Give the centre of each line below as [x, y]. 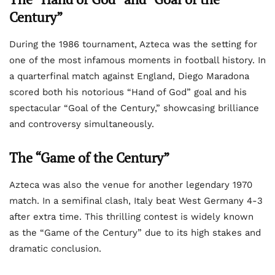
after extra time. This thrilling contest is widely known [131, 217]
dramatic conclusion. [55, 249]
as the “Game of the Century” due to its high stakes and [135, 233]
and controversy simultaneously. [82, 124]
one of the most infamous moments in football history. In [137, 60]
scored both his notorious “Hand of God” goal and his [128, 92]
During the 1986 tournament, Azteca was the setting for [133, 45]
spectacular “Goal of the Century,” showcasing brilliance [134, 108]
